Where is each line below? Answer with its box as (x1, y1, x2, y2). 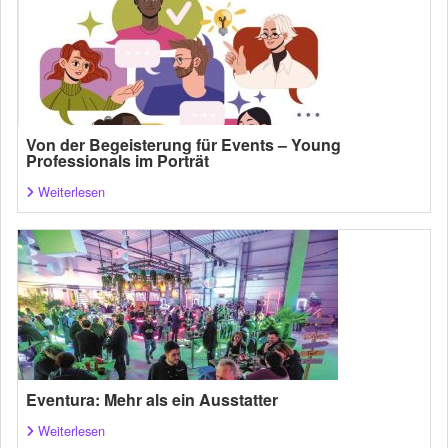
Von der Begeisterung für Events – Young (26, 132, 341, 156)
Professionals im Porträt (26, 148, 209, 172)
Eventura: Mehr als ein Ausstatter (26, 387, 278, 411)
